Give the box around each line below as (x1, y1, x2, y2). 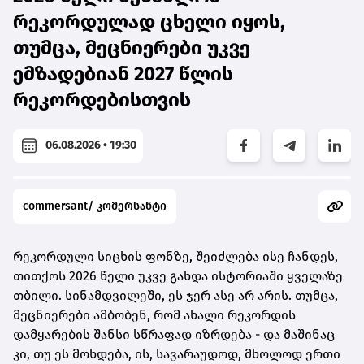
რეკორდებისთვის (13, 88, 191, 111)
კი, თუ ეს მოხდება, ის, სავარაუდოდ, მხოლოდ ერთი (13, 345, 340, 362)
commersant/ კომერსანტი (23, 198, 167, 213)
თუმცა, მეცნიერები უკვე (13, 36, 250, 59)
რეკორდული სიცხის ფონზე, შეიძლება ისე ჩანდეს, (13, 248, 338, 264)
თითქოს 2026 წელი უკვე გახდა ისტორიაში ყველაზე (13, 267, 343, 284)
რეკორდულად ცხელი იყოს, (13, 10, 285, 33)
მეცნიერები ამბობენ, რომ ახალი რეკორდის (13, 306, 296, 323)
